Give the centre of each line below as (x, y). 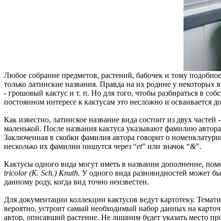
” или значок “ (166, 146)
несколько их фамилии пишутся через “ (70, 146)
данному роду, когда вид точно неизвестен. (76, 182)
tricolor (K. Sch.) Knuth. (42, 173)
